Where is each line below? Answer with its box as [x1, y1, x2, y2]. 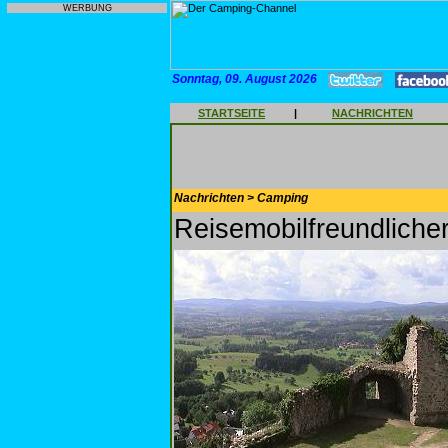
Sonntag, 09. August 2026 [172, 72, 317, 86]
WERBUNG [62, 3, 112, 13]
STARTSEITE [198, 107, 265, 119]
